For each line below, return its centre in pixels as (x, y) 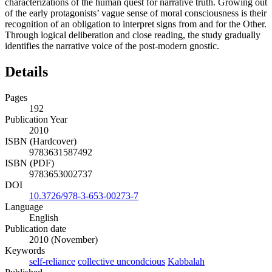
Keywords (25, 251)
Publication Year (36, 120)
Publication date (36, 229)
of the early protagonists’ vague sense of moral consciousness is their (136, 13)
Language (24, 207)
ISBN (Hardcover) (41, 141)
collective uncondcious (121, 262)
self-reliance (52, 262)
